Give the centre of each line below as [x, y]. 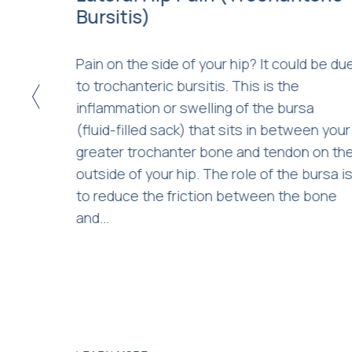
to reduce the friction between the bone [206, 195]
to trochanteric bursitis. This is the [187, 85]
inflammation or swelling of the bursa [195, 107]
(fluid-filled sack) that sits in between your [213, 129]
